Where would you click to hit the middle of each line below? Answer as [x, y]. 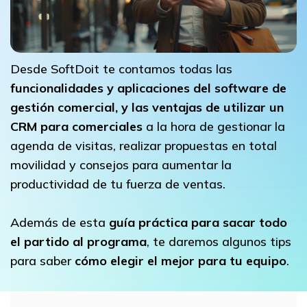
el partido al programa [78, 242]
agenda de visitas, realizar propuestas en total [144, 146]
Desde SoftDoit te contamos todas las [121, 69]
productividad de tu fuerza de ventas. [118, 184]
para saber [41, 261]
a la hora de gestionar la [216, 127]
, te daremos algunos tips [219, 242]
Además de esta [60, 223]
